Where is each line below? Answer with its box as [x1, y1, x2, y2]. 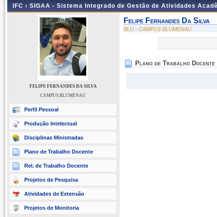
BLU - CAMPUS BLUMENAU [124, 26, 191, 32]
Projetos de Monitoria [24, 205, 79, 211]
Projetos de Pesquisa [24, 177, 78, 183]
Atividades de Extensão [24, 191, 84, 197]
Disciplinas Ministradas [24, 135, 83, 140]
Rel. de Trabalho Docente [24, 163, 88, 169]
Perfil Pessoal [24, 107, 59, 112]
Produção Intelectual [24, 121, 77, 126]
